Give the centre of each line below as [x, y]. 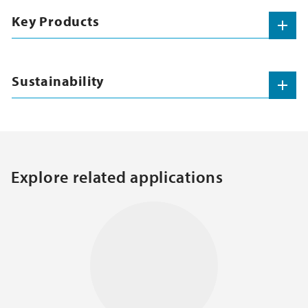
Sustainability [58, 81]
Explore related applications [117, 177]
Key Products [55, 21]
